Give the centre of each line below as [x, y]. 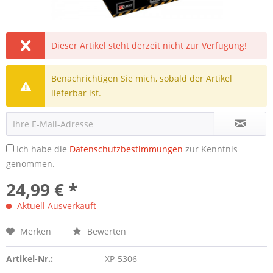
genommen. [30, 164]
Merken [36, 231]
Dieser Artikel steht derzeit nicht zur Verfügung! [149, 45]
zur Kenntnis [210, 149]
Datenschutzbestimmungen [126, 149]
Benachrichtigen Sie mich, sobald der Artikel [142, 78]
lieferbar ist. [76, 93]
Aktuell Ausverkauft [55, 206]
